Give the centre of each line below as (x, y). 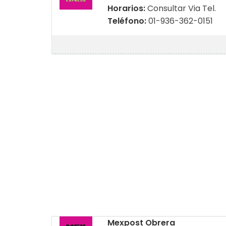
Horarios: (127, 8)
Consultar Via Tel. (181, 8)
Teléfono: (128, 21)
